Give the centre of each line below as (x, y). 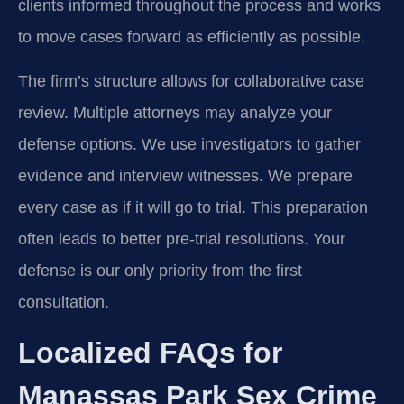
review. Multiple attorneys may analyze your (175, 112)
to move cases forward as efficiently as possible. (192, 37)
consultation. (64, 302)
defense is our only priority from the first (160, 270)
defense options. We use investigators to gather (189, 144)
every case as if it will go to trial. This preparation (193, 207)
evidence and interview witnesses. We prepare (185, 175)
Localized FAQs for (150, 353)
